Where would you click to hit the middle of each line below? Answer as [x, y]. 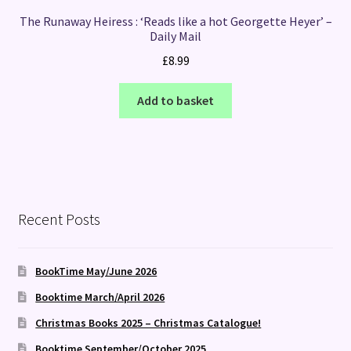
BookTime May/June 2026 [96, 271]
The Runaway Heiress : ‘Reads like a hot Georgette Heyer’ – [175, 22]
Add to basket [175, 100]
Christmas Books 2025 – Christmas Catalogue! [148, 322]
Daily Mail [175, 36]
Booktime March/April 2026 [100, 297]
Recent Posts [59, 219]
